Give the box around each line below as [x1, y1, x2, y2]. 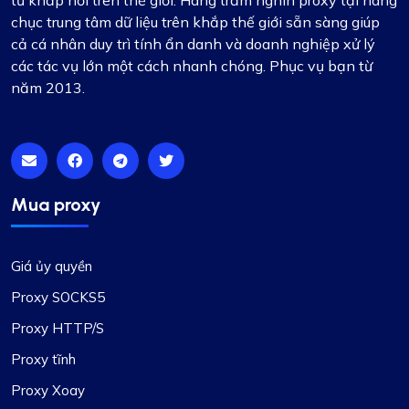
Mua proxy [11, 193, 100, 215]
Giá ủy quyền [11, 257, 92, 275]
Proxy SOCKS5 [11, 288, 105, 306]
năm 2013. [11, 78, 85, 97]
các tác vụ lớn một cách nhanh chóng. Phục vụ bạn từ [11, 56, 372, 75]
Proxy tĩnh [11, 350, 76, 368]
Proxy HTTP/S [11, 319, 104, 337]
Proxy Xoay [11, 381, 85, 399]
